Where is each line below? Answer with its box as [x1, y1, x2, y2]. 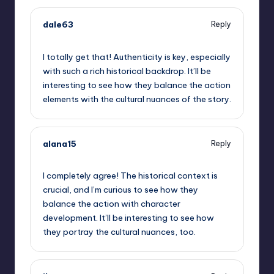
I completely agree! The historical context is [43, 170, 218, 182]
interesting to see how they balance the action [43, 79, 231, 91]
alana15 [43, 138, 76, 149]
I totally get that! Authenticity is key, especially [43, 51, 231, 62]
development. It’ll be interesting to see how [43, 212, 214, 224]
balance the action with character [43, 198, 180, 210]
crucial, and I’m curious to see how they [43, 184, 198, 196]
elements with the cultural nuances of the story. [43, 93, 231, 105]
